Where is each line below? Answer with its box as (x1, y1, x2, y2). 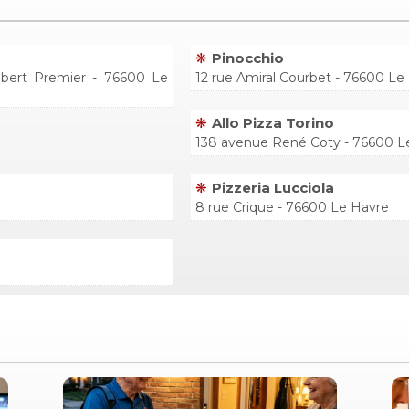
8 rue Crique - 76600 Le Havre (195, 199, 389, 215)
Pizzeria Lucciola (212, 179, 334, 196)
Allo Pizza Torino (212, 114, 334, 131)
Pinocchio (212, 49, 284, 67)
